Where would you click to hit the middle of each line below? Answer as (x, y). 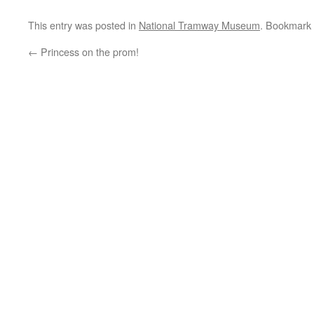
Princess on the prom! (88, 52)
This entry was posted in (83, 25)
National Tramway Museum (199, 25)
